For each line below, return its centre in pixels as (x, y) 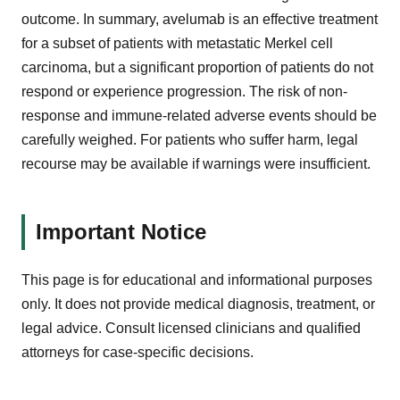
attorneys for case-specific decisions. (137, 352)
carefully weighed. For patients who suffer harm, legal (190, 139)
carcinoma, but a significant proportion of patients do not (197, 67)
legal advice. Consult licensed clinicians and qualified (191, 328)
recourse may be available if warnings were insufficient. (196, 163)
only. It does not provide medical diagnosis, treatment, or (198, 304)
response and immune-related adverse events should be (199, 115)
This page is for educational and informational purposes (197, 279)
